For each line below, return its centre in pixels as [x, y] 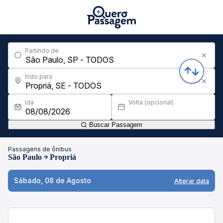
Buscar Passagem [115, 125]
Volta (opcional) [151, 102]
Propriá [63, 157]
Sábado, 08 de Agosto [53, 180]
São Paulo [25, 157]
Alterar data [192, 181]
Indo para [39, 76]
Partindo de [42, 51]
